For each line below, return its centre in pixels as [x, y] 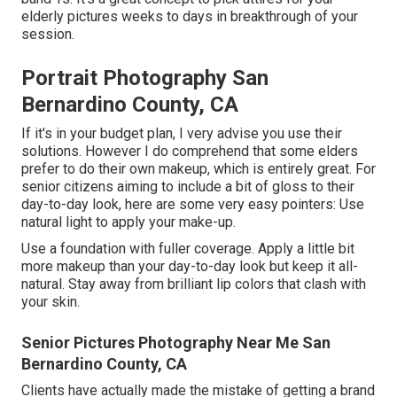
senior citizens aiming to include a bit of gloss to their [188, 187]
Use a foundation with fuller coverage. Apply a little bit [188, 249]
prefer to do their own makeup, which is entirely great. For [198, 169]
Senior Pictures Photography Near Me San [176, 343]
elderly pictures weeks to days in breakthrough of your [190, 17]
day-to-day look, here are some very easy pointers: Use [193, 205]
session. [48, 35]
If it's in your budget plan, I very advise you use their [182, 134]
